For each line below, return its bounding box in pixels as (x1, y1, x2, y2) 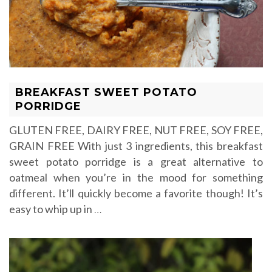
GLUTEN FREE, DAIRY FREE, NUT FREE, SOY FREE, (9, 123, 263, 137)
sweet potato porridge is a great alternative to (9, 154, 263, 168)
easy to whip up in (9, 202, 94, 216)
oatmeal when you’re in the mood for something (9, 170, 263, 184)
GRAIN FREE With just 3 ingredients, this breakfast (9, 138, 263, 152)
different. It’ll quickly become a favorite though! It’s (9, 186, 263, 200)
